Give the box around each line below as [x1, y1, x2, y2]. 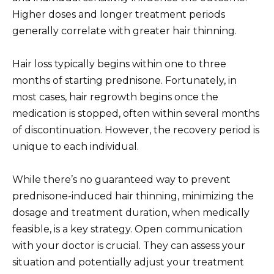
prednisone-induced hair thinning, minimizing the [12, 190, 254, 202]
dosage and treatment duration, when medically [12, 207, 250, 219]
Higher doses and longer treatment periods [12, 8, 225, 20]
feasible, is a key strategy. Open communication [12, 223, 242, 235]
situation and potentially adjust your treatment [12, 256, 244, 268]
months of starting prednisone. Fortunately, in [12, 74, 237, 86]
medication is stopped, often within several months [12, 107, 259, 119]
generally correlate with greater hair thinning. [12, 24, 237, 37]
